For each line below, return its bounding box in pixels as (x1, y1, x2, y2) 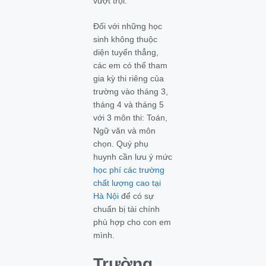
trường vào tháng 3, (93, 87, 169, 96)
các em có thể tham (93, 61, 168, 70)
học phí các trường (93, 165, 165, 175)
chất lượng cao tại (93, 178, 161, 188)
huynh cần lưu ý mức (93, 152, 173, 161)
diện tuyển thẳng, (93, 47, 159, 57)
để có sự (119, 191, 154, 201)
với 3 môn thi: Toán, (93, 113, 168, 122)
